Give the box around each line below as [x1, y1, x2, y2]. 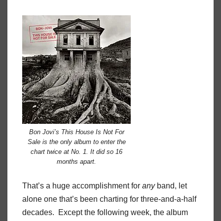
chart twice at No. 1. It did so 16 [31, 147, 122, 155]
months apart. [57, 157, 96, 165]
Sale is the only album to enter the [27, 138, 126, 146]
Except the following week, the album [58, 208, 188, 217]
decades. [22, 208, 54, 217]
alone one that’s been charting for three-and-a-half [22, 195, 196, 204]
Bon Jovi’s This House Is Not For [29, 128, 124, 136]
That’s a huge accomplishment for [22, 182, 142, 190]
